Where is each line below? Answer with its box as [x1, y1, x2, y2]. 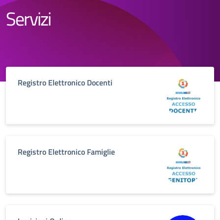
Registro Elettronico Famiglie [18, 146, 115, 158]
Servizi [6, 4, 51, 33]
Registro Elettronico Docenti [18, 77, 112, 88]
